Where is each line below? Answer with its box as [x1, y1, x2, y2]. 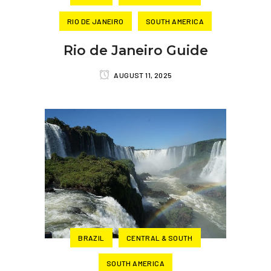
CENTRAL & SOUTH [126, 233, 193, 242]
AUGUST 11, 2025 [113, 71, 172, 79]
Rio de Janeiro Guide [63, 42, 208, 59]
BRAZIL [78, 233, 105, 242]
